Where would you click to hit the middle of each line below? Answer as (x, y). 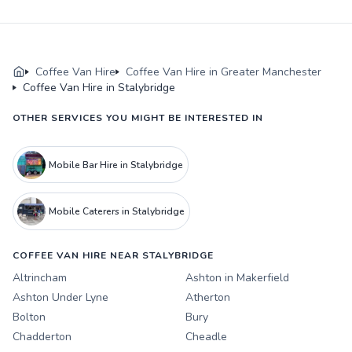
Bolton (29, 317)
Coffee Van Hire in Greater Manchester (224, 71)
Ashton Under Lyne (60, 298)
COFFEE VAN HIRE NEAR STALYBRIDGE (113, 256)
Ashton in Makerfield (237, 278)
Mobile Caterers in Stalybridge (116, 212)
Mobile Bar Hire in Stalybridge (115, 165)
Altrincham (40, 278)
